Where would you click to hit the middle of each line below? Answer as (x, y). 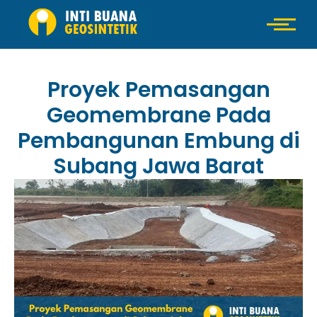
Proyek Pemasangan (158, 90)
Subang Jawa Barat (158, 166)
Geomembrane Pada (158, 115)
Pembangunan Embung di (158, 140)
